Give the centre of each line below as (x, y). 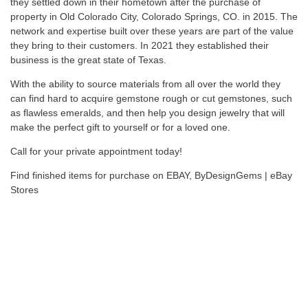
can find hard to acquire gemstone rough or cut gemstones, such (151, 98)
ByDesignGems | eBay (243, 175)
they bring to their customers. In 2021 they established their (140, 45)
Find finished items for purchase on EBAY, (102, 175)
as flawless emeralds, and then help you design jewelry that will (147, 113)
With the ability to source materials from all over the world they (145, 84)
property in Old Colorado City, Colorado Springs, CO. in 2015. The (154, 16)
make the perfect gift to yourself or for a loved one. (120, 127)
